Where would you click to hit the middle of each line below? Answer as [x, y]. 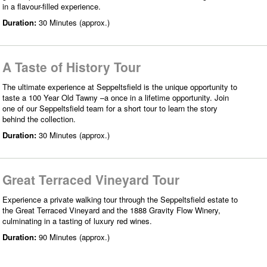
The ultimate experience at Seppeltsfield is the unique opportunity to [120, 86]
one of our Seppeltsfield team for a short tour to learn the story [110, 108]
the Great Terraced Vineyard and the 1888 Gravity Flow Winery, [111, 210]
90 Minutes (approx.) [74, 237]
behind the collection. [39, 119]
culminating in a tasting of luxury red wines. [77, 221]
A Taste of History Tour [72, 66]
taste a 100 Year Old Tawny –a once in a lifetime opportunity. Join [116, 97]
